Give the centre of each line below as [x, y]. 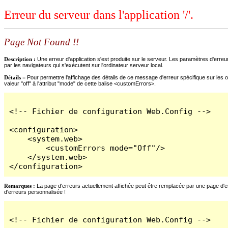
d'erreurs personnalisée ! [35, 192]
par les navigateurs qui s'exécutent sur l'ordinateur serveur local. [84, 65]
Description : [21, 59]
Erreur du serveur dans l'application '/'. [99, 15]
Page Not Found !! [41, 42]
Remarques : [20, 186]
